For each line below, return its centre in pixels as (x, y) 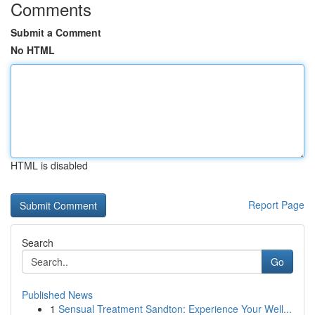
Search (38, 243)
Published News (57, 295)
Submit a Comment (56, 32)
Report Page (276, 205)
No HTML (33, 50)
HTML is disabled (49, 165)
